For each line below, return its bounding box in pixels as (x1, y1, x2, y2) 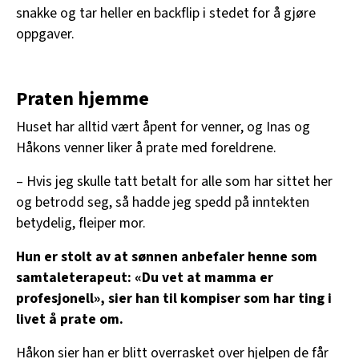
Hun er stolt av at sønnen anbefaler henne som (16, 246, 317, 267)
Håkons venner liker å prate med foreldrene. (16, 137, 276, 158)
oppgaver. (16, 23, 75, 44)
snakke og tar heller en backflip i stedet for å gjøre (16, 2, 316, 23)
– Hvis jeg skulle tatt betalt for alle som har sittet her (16, 171, 333, 192)
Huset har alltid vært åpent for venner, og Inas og (16, 116, 310, 137)
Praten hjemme (16, 84, 149, 113)
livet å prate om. (16, 309, 123, 329)
